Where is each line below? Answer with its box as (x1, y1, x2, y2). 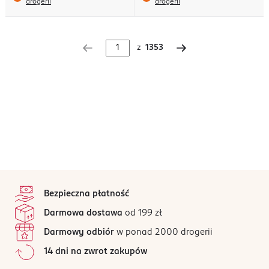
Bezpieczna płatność (44, 189, 129, 198)
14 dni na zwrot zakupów (44, 247, 147, 256)
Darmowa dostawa (44, 208, 122, 217)
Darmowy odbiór (44, 228, 114, 237)
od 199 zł (122, 208, 162, 217)
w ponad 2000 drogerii (114, 228, 213, 237)
